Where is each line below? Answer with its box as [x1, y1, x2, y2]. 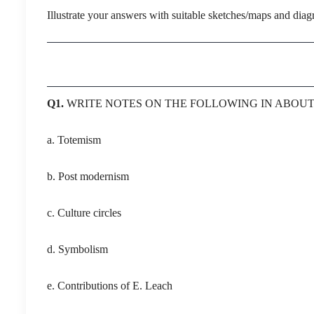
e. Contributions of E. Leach [47, 279, 172, 292]
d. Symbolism [47, 243, 108, 255]
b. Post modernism [47, 170, 129, 182]
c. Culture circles [47, 206, 121, 219]
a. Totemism [47, 133, 101, 146]
